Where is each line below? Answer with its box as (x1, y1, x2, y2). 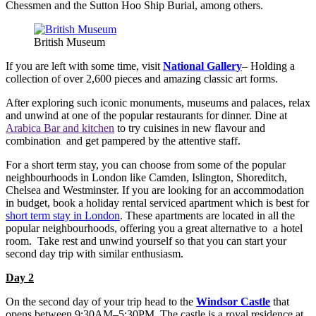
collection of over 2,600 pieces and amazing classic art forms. (6, 72, 278, 85)
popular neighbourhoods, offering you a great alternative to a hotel (6, 221, 303, 234)
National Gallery (163, 59, 242, 72)
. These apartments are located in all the (120, 209, 295, 221)
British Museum (34, 35, 105, 48)
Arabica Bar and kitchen (6, 121, 114, 134)
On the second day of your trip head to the (6, 295, 196, 308)
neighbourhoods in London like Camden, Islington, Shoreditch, (6, 171, 287, 183)
